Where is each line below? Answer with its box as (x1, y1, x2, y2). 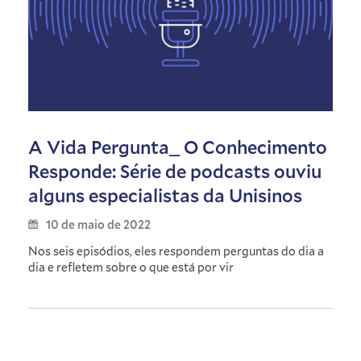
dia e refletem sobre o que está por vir (28, 259, 234, 275)
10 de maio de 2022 (46, 216, 151, 232)
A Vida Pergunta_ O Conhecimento (28, 135, 327, 159)
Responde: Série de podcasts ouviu (28, 159, 322, 183)
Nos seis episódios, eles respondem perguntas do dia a (28, 243, 324, 259)
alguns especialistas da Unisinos (28, 183, 302, 207)
